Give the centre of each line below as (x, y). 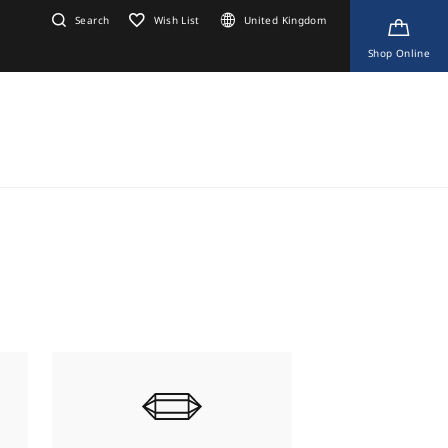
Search (92, 20)
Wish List (176, 20)
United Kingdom (285, 20)
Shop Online (399, 53)
